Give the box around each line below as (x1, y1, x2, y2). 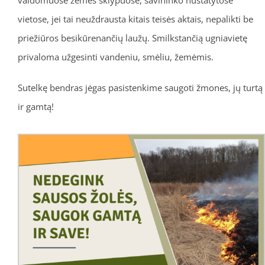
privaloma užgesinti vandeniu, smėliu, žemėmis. (17, 50, 214, 63)
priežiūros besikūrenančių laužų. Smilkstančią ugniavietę (17, 31, 247, 44)
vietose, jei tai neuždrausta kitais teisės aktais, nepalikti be (17, 12, 253, 25)
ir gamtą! (17, 100, 54, 112)
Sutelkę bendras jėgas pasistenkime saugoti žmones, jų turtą (17, 81, 263, 93)
